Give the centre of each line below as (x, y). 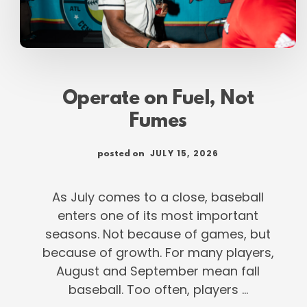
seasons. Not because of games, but (158, 234)
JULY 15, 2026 (184, 153)
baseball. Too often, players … (158, 289)
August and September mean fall (158, 271)
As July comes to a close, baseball (158, 197)
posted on (122, 153)
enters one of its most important (158, 215)
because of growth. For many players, (158, 252)
